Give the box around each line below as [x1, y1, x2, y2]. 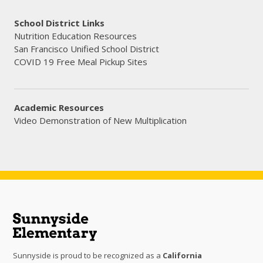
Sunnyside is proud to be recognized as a [13, 250, 163, 261]
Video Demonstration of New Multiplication [14, 114, 187, 126]
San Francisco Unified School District [14, 43, 159, 55]
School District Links [14, 17, 104, 29]
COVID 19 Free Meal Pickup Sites [14, 56, 147, 68]
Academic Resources [14, 102, 104, 113]
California [163, 250, 203, 261]
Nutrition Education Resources [14, 30, 137, 42]
